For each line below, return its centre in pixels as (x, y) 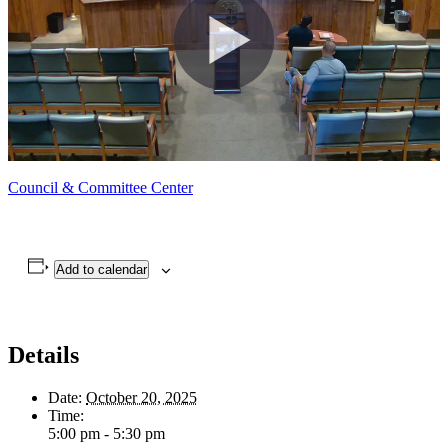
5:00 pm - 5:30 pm (106, 434)
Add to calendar (101, 270)
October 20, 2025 (141, 398)
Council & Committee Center (100, 188)
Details (43, 355)
